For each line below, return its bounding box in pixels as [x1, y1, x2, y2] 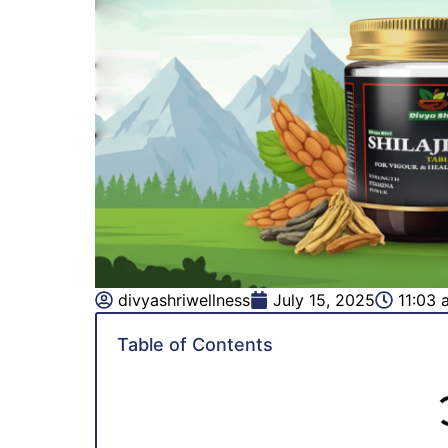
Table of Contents [116, 333, 273, 355]
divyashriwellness [117, 289, 250, 310]
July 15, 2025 [272, 289, 375, 310]
